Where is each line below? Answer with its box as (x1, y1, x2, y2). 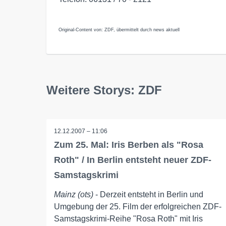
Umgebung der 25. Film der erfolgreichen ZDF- (54, 202, 221, 211)
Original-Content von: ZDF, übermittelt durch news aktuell (59, 27, 180, 32)
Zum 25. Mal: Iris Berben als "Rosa (54, 140, 203, 150)
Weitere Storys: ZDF (46, 83, 162, 97)
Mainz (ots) (54, 190, 93, 199)
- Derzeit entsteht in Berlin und (93, 190, 203, 199)
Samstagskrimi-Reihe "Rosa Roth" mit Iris (54, 214, 203, 223)
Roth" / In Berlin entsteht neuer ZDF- (54, 155, 211, 165)
